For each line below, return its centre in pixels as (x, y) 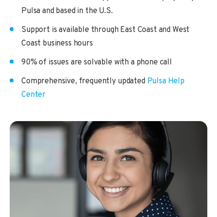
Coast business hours (57, 43)
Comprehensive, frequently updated (83, 81)
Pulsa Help (166, 81)
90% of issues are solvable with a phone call (97, 62)
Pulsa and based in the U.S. (67, 11)
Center (34, 95)
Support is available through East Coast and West (106, 30)
